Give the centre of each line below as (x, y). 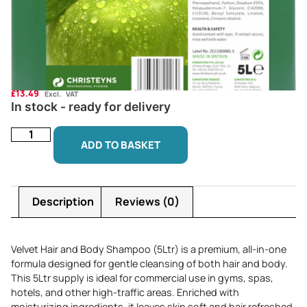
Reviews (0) (147, 202)
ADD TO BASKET (121, 145)
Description (63, 202)
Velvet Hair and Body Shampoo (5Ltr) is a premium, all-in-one (149, 249)
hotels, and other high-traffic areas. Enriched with (125, 293)
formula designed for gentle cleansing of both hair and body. (149, 264)
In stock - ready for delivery (91, 107)
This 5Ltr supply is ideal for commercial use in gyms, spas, (142, 278)
